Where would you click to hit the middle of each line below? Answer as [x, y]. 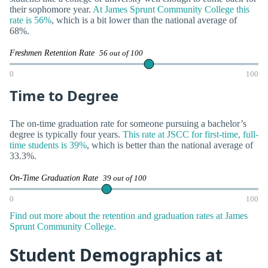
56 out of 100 [121, 53]
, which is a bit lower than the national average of [144, 20]
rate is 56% [31, 20]
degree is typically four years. [66, 135]
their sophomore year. [51, 9]
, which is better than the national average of [170, 145]
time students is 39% [48, 145]
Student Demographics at [116, 255]
